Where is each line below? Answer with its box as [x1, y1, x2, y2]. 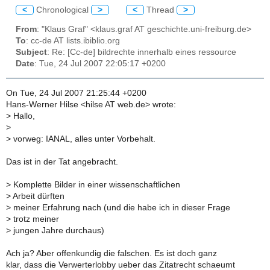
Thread [144, 5, 177, 14]
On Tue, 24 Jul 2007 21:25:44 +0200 [6, 88, 146, 98]
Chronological [34, 5, 91, 14]
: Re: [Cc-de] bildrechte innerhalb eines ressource [47, 48, 236, 57]
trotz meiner [11, 214, 59, 224]
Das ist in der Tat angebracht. [6, 157, 118, 166]
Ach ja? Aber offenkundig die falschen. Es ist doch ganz [6, 248, 217, 258]
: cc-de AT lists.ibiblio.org [26, 36, 120, 46]
